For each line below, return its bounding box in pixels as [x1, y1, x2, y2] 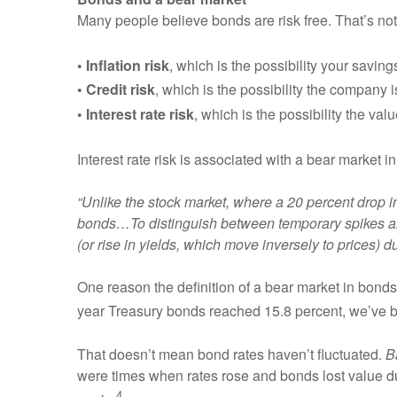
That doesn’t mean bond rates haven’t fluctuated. [77, 343, 385, 364]
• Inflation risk [77, 55, 169, 76]
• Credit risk [77, 79, 155, 100]
